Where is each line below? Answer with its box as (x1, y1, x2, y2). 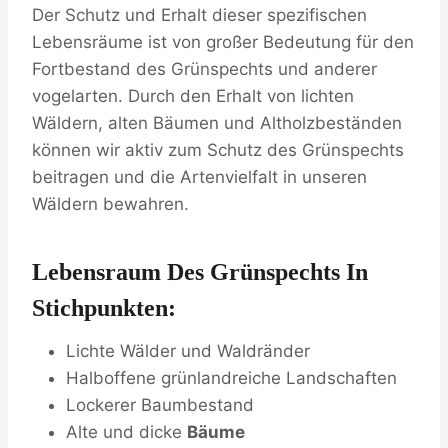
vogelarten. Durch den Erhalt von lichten (32, 85, 354, 106)
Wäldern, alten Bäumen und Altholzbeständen (32, 112, 402, 133)
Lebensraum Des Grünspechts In (32, 258, 368, 285)
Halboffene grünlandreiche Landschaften (66, 367, 397, 388)
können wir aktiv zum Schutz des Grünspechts (32, 139, 404, 160)
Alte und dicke (66, 421, 187, 442)
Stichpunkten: (32, 294, 176, 321)
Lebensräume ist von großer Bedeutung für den (32, 31, 414, 52)
